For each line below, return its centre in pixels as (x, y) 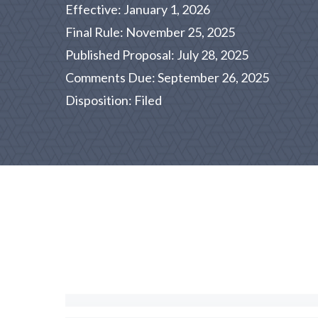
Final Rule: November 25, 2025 (150, 32)
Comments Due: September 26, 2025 (167, 77)
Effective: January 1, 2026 (138, 9)
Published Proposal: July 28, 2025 (157, 55)
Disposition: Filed (114, 100)
